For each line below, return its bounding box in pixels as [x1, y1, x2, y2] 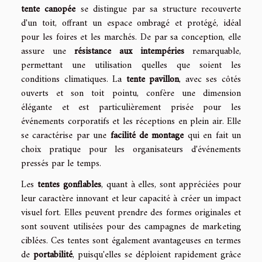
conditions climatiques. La [21, 71, 126, 88]
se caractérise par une [21, 127, 111, 144]
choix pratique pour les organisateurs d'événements [21, 141, 241, 158]
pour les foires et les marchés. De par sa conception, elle [21, 29, 241, 46]
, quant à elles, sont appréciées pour [101, 176, 241, 193]
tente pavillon [126, 71, 180, 88]
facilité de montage [110, 127, 184, 144]
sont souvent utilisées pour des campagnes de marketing [21, 218, 241, 235]
